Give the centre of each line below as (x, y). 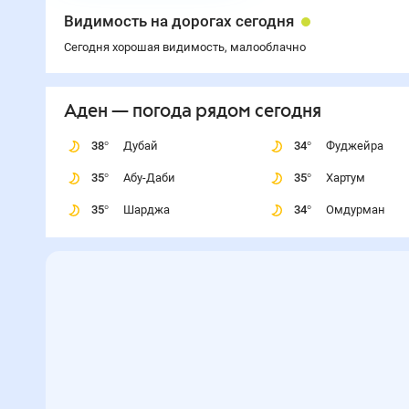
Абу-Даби (149, 178)
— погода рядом (179, 112)
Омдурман (356, 210)
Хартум (346, 178)
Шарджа (146, 210)
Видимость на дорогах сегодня (178, 21)
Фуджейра (355, 146)
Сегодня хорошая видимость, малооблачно (184, 47)
